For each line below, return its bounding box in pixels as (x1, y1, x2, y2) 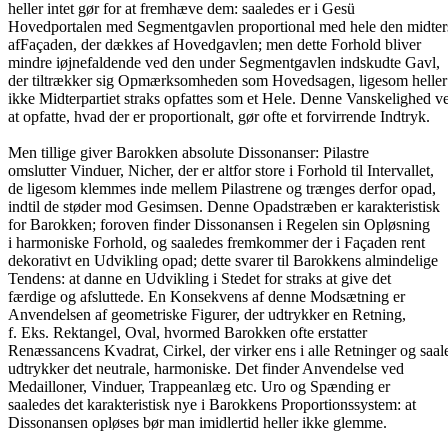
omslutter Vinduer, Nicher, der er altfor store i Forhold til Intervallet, (8, 162, 434, 179)
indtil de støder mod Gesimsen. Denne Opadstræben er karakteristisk (8, 198, 440, 215)
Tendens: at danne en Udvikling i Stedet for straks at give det (8, 270, 391, 287)
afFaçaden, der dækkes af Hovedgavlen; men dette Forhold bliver (8, 36, 421, 53)
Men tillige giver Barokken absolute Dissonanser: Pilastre (8, 144, 369, 161)
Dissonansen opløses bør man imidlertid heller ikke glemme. (8, 414, 387, 431)
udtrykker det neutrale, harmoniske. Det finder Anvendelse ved (8, 360, 404, 377)
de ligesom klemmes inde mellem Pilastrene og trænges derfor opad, (8, 180, 436, 197)
